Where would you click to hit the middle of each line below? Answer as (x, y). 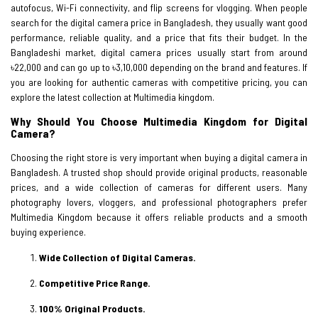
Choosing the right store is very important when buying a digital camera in (159, 157)
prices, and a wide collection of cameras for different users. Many (159, 187)
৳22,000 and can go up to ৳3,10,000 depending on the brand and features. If (159, 67)
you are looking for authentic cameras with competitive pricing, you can (159, 82)
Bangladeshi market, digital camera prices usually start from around (159, 52)
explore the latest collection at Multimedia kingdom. (113, 97)
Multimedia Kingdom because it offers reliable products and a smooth (159, 216)
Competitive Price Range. (95, 283)
